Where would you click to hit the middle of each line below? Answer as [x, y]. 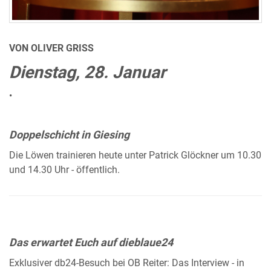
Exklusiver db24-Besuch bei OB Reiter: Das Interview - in [127, 263]
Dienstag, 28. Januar [87, 73]
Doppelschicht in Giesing [69, 135]
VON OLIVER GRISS [51, 49]
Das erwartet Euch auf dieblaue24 [91, 243]
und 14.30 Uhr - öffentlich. [64, 170]
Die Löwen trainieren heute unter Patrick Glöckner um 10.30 [135, 156]
